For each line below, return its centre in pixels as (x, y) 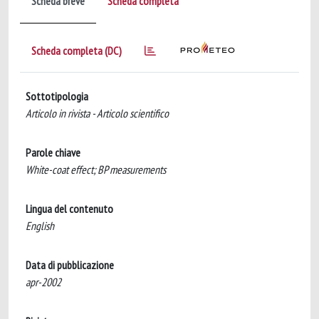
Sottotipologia (57, 96)
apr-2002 (43, 282)
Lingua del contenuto (69, 209)
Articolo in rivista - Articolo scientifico (97, 113)
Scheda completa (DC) (77, 51)
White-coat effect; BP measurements (96, 169)
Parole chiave (53, 152)
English (40, 226)
